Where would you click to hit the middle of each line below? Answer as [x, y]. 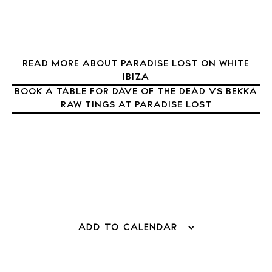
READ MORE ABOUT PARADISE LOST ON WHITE [136, 64]
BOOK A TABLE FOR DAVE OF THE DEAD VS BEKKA [136, 92]
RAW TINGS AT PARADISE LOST [136, 105]
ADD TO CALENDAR [127, 228]
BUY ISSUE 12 [54, 190]
